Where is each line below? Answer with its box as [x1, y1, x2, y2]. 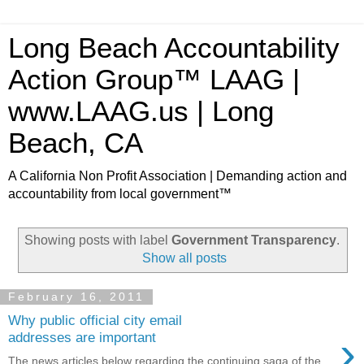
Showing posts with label [24, 232, 171, 247]
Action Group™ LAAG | [8, 64, 300, 95]
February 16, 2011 [8, 290, 145, 304]
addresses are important [8, 329, 156, 346]
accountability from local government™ [8, 187, 232, 201]
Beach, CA [8, 128, 143, 158]
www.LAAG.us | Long [8, 96, 274, 127]
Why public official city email [8, 312, 182, 329]
